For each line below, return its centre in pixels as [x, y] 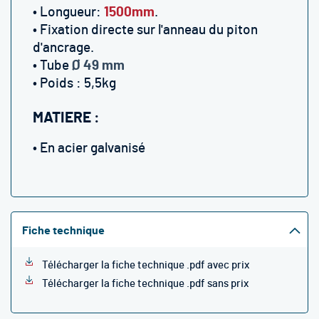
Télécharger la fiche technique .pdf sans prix [145, 284]
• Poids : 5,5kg [74, 84]
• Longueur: [68, 12]
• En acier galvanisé [89, 148]
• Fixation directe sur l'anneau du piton [145, 30]
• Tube [52, 66]
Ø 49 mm [98, 66]
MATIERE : [66, 118]
